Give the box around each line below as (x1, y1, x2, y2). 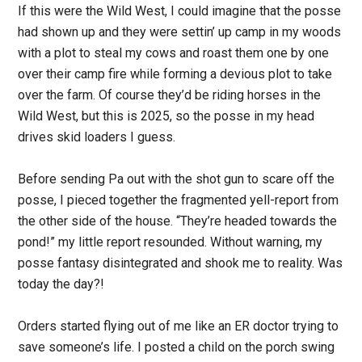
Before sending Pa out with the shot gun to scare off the (18, 170, 335, 187)
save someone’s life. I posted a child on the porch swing (18, 339, 335, 355)
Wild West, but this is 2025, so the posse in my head (18, 107, 315, 124)
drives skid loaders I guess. (18, 128, 176, 145)
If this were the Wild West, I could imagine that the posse (18, 2, 342, 19)
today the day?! (18, 276, 105, 292)
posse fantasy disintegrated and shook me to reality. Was (18, 255, 343, 271)
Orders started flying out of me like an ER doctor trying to (18, 318, 339, 334)
